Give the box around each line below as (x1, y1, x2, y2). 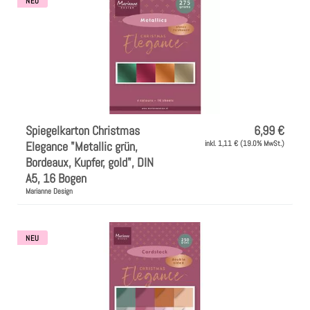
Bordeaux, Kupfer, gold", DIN (26, 154, 154, 171)
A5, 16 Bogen (26, 170, 86, 187)
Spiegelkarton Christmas (26, 122, 140, 139)
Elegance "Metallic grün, (26, 138, 138, 155)
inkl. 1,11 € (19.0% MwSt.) (205, 138, 284, 149)
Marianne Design (26, 186, 73, 197)
